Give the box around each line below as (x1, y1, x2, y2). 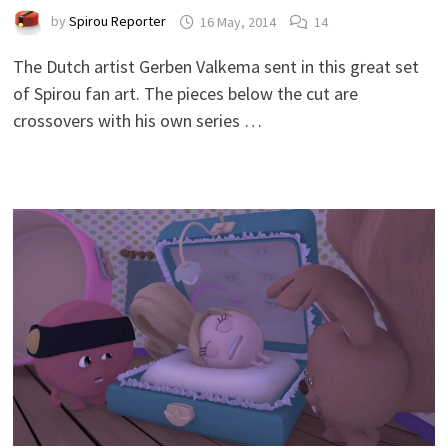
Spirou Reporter (68, 12, 166, 31)
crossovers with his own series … (12, 109, 262, 133)
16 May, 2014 (199, 12, 276, 31)
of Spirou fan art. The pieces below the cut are (12, 82, 358, 106)
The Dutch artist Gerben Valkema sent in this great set (12, 55, 419, 79)
